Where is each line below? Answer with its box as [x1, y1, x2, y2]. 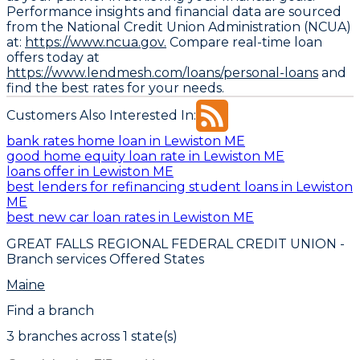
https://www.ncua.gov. [25, 34, 166, 50]
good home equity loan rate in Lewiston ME [6, 149, 284, 165]
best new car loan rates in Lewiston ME [6, 210, 254, 226]
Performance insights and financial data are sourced [6, 3, 342, 19]
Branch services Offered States [6, 251, 204, 267]
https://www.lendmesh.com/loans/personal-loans [6, 64, 318, 80]
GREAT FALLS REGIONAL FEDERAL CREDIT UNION [6, 235, 337, 252]
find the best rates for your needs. [6, 80, 224, 96]
